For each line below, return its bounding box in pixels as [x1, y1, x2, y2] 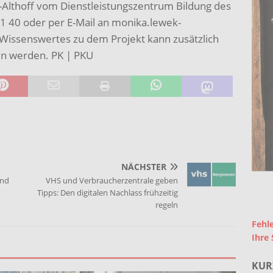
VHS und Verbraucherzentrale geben [46, 175, 179, 186]
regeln [155, 199, 179, 210]
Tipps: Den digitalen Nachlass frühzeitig [37, 187, 179, 198]
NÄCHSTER [121, 161, 167, 172]
